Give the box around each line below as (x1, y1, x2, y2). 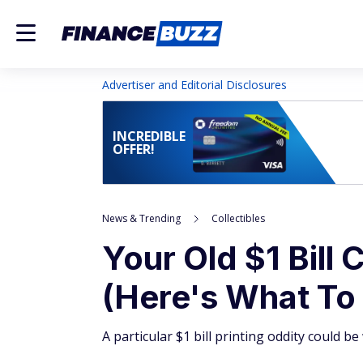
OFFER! (113, 140, 155, 158)
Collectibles (211, 211, 265, 225)
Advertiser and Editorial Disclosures (102, 77, 287, 92)
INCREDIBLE (113, 127, 186, 145)
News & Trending (102, 211, 181, 225)
